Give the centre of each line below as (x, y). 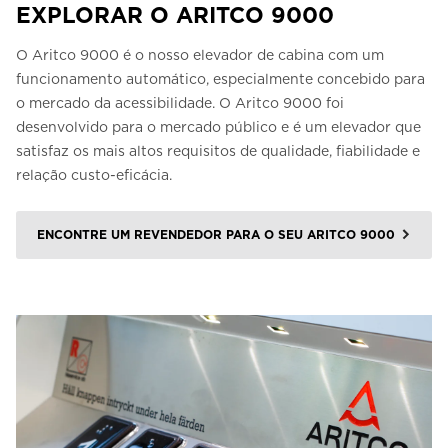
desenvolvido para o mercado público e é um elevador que (218, 127)
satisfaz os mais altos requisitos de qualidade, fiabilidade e (218, 151)
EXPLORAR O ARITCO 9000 (175, 15)
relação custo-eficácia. (94, 175)
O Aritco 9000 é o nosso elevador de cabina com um (200, 55)
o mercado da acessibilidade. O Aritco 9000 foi (180, 103)
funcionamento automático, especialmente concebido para (220, 79)
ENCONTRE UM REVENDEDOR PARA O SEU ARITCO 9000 (216, 235)
